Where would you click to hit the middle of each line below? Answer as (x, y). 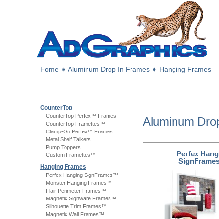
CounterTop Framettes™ (76, 124)
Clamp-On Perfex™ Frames (79, 131)
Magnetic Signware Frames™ (81, 198)
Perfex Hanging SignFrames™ (82, 175)
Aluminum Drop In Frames (109, 69)
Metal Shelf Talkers (68, 139)
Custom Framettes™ (71, 155)
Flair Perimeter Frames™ (76, 191)
